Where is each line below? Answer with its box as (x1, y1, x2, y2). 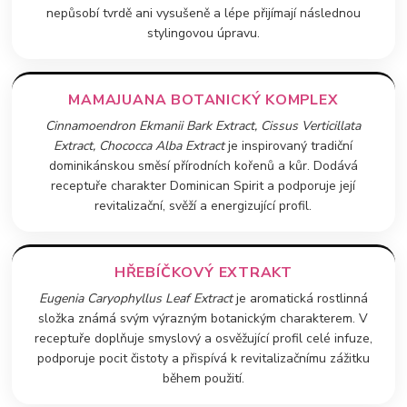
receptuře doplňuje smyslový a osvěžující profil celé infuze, (34, 329, 372, 347)
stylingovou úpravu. (146, 24, 260, 42)
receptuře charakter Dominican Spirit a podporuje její (51, 176, 356, 194)
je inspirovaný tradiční (224, 136, 353, 154)
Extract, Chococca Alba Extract (54, 136, 225, 154)
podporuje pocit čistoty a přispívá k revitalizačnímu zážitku (36, 349, 370, 367)
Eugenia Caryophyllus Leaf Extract (38, 289, 233, 307)
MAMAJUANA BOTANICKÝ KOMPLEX (68, 89, 339, 110)
